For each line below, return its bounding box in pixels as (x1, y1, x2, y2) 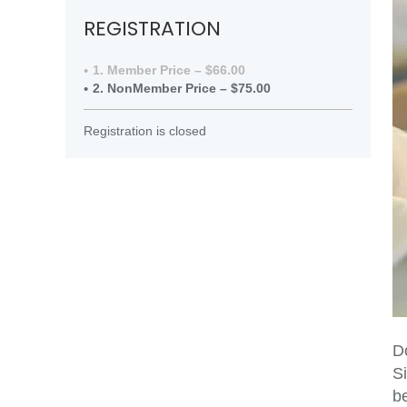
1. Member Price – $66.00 (93, 63, 245, 78)
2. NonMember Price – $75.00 (93, 81, 271, 96)
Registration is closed (84, 124, 206, 139)
